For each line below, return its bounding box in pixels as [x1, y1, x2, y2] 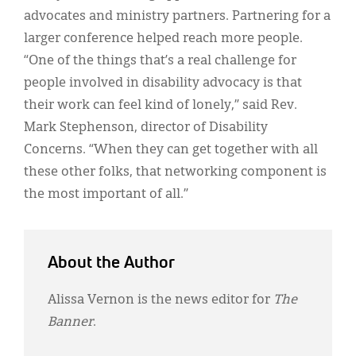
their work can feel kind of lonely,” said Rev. [24, 99, 297, 113]
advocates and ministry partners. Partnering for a [24, 10, 331, 24]
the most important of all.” [24, 188, 188, 202]
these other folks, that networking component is [24, 166, 327, 180]
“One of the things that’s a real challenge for [24, 55, 296, 68]
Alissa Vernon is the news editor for [48, 294, 273, 308]
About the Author [48, 255, 175, 273]
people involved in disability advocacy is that [24, 77, 302, 91]
